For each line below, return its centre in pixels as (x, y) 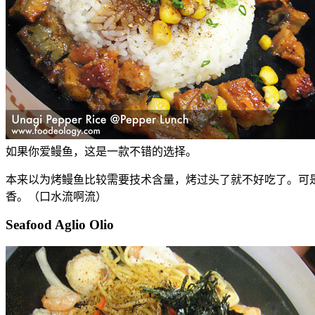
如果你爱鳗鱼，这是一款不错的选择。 (101, 152)
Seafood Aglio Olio (60, 225)
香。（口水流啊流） (56, 197)
